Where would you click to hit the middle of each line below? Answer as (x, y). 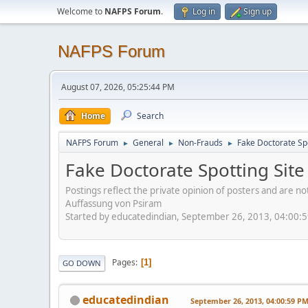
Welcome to (81, 11)
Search (150, 116)
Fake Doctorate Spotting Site (185, 170)
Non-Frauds (200, 143)
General (148, 143)
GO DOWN (82, 263)
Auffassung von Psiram (113, 203)
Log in (204, 11)
